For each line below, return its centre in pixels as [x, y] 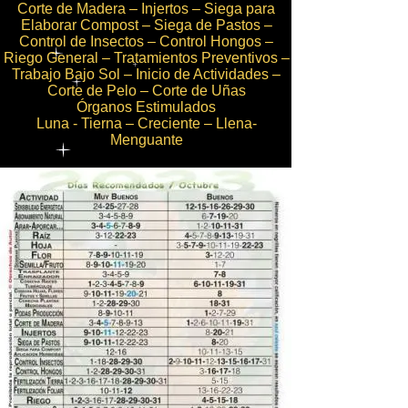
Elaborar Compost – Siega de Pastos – [146, 25]
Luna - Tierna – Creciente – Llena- [146, 123]
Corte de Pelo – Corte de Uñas [146, 91]
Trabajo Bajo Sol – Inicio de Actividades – [146, 74]
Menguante [146, 140]
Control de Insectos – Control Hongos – [146, 41]
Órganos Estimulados [146, 107]
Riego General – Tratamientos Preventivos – [146, 58]
